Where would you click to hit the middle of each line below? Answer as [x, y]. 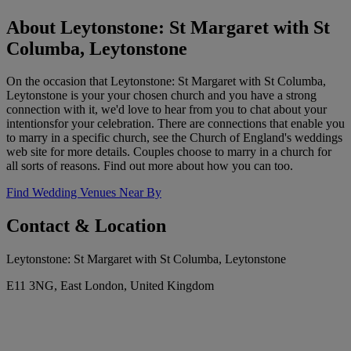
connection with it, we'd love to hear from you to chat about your [166, 110]
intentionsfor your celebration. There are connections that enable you [175, 124]
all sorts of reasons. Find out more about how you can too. [150, 166]
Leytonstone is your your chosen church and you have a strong [161, 96]
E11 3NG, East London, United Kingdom [110, 286]
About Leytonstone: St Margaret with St [168, 27]
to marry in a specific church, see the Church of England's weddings [174, 138]
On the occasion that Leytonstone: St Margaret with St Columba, [166, 81]
